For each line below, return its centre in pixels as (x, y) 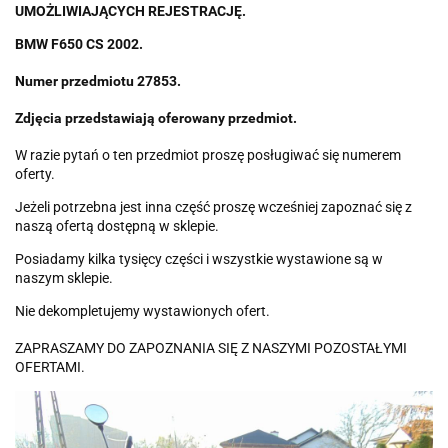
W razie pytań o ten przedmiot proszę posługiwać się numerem (208, 154)
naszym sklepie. (64, 277)
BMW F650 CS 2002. (79, 43)
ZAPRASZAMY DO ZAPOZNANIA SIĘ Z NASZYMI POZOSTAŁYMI (211, 347)
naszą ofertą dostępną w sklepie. (117, 225)
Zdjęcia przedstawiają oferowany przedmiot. (156, 117)
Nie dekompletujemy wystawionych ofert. (142, 310)
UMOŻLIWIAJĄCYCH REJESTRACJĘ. (130, 10)
